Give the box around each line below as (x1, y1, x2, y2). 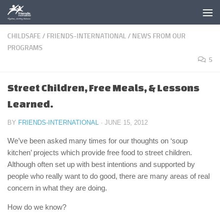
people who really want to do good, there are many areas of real (7, 172, 210, 180)
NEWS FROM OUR (132, 32, 186, 40)
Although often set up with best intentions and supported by (7, 160, 195, 168)
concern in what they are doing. (7, 184, 107, 192)
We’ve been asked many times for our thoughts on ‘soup (7, 137, 188, 145)
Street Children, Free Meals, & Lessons (7, 82, 199, 93)
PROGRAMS (7, 44, 43, 52)
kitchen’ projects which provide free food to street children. (7, 148, 192, 157)
